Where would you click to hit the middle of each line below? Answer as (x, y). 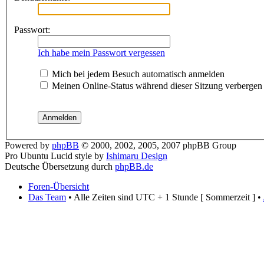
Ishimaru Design (137, 156)
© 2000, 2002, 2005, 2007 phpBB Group (158, 145)
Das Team (47, 197)
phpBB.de (134, 166)
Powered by (28, 145)
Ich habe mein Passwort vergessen (101, 52)
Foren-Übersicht (59, 186)
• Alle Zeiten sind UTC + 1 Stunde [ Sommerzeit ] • (164, 197)
